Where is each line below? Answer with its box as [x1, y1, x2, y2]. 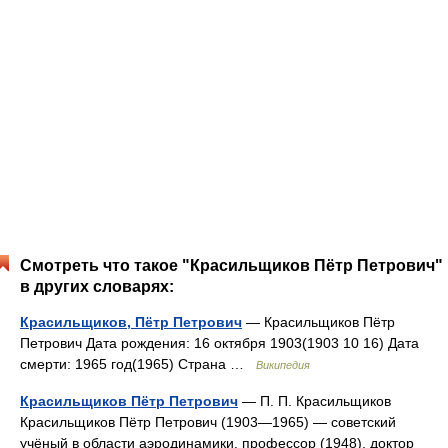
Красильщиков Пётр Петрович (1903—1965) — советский [20, 414, 396, 430]
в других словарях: [20, 278, 174, 295]
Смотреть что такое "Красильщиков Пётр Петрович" [20, 257, 443, 274]
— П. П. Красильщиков [238, 393, 391, 409]
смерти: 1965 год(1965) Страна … [20, 356, 256, 372]
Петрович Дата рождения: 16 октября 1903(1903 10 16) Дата [20, 335, 419, 351]
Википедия [256, 359, 310, 371]
